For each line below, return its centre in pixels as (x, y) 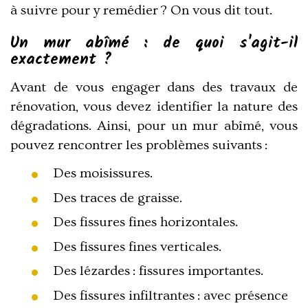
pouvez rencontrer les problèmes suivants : (139, 145)
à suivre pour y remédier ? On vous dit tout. (141, 10)
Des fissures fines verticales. (137, 246)
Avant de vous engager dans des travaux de (154, 87)
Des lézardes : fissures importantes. (158, 271)
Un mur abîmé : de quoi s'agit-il (154, 44)
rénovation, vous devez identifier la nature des (154, 106)
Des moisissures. (103, 174)
